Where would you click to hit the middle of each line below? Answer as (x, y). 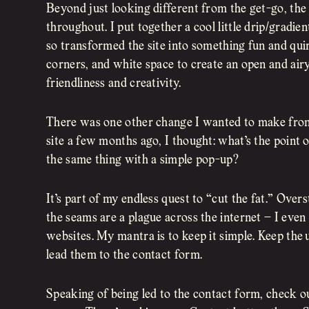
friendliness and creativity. (114, 83)
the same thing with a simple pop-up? (142, 160)
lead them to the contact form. (124, 255)
